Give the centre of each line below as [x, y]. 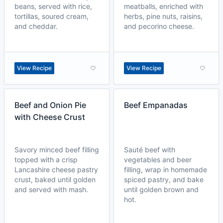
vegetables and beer [158, 160]
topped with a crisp [46, 160]
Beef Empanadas [156, 105]
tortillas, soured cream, [52, 16]
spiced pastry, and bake [164, 179]
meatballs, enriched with [164, 6]
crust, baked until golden [55, 179]
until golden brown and [161, 189]
